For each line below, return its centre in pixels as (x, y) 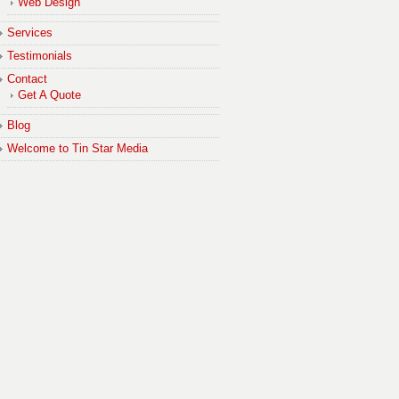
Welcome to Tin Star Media (77, 148)
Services (30, 33)
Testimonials (40, 56)
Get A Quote (49, 95)
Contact (27, 79)
